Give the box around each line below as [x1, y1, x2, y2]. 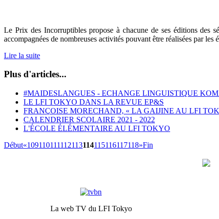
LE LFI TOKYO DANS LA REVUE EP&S [23, 97, 164, 106]
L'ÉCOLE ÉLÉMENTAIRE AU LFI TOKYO [23, 124, 170, 132]
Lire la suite [4, 51, 40, 60]
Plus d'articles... [4, 69, 66, 80]
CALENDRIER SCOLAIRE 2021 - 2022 [23, 115, 155, 124]
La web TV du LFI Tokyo [50, 204, 132, 213]
